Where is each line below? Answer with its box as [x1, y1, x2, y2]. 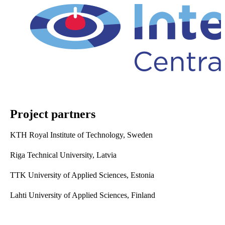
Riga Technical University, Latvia [10, 150, 117, 159]
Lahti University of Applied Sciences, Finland [10, 190, 155, 199]
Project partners [10, 107, 95, 121]
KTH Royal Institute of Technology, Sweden [10, 130, 153, 139]
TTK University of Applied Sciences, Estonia [10, 170, 154, 179]
